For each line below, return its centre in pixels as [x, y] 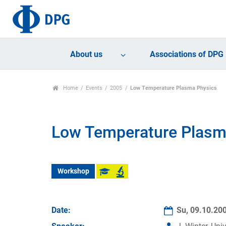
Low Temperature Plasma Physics [173, 88]
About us [87, 54]
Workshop [73, 172]
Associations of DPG [187, 54]
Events [94, 88]
